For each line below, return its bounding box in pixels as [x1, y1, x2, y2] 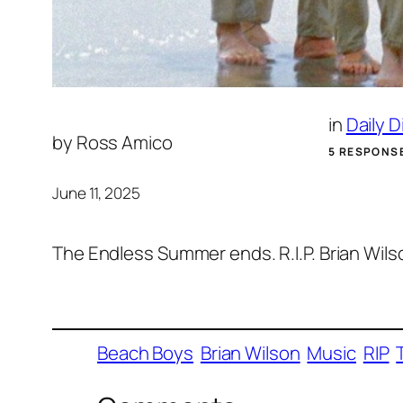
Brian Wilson [200, 339, 300, 365]
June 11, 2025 [52, 182, 140, 203]
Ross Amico [76, 130, 173, 156]
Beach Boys [97, 339, 194, 365]
